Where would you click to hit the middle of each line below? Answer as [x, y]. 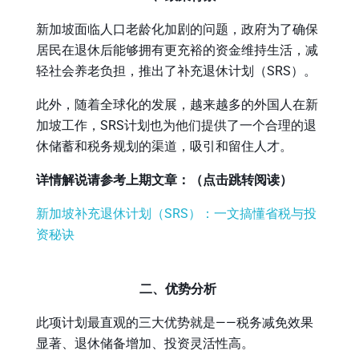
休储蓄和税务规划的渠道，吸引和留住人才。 [164, 146]
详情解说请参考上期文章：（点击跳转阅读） [164, 180]
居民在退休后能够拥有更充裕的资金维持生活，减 [177, 50]
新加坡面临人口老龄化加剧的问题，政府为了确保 [177, 29]
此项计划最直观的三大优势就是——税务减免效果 [175, 323]
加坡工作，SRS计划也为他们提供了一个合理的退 [176, 125]
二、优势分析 [179, 289]
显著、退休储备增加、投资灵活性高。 [145, 343]
